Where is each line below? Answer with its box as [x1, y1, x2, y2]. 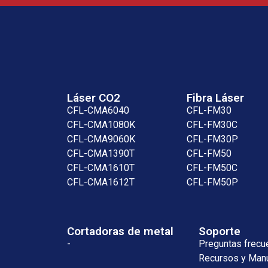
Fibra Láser [187, 90, 244, 105]
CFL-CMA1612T [67, 176, 135, 188]
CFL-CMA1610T [67, 162, 135, 173]
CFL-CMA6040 [67, 104, 129, 116]
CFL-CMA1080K [67, 118, 135, 130]
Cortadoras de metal [67, 224, 173, 238]
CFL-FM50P [187, 176, 238, 188]
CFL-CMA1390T [67, 147, 135, 159]
